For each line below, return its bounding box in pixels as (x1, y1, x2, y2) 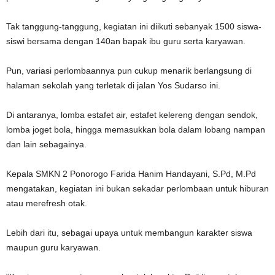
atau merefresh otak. (6, 198, 87, 208)
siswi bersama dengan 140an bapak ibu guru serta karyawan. (6, 36, 246, 46)
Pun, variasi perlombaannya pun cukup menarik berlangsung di (6, 66, 252, 76)
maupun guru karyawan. (6, 242, 101, 252)
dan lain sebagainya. (6, 139, 87, 149)
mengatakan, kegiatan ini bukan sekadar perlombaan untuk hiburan (6, 184, 269, 193)
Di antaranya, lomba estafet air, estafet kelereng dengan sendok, (6, 110, 258, 120)
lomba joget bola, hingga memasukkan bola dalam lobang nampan (6, 125, 265, 134)
